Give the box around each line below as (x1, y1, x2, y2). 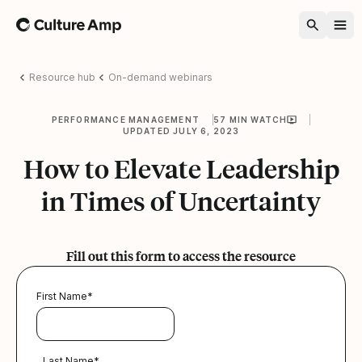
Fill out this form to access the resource (66, 246, 296, 265)
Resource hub (29, 70, 95, 83)
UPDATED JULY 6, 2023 (122, 125, 240, 136)
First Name (36, 289, 87, 302)
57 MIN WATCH (213, 114, 288, 124)
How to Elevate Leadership (23, 152, 339, 185)
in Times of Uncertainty (41, 184, 321, 217)
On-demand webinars (108, 70, 213, 83)
